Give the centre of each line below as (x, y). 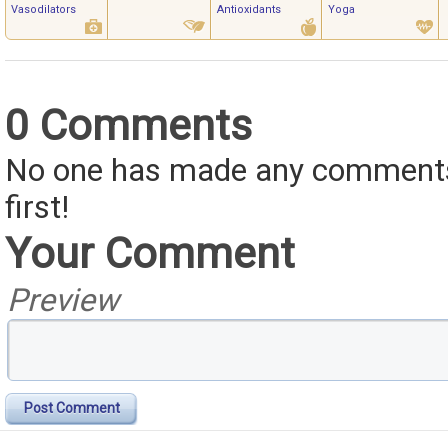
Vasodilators (43, 10)
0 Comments (128, 125)
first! (37, 208)
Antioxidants (249, 10)
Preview (63, 301)
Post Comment (72, 408)
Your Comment (150, 253)
